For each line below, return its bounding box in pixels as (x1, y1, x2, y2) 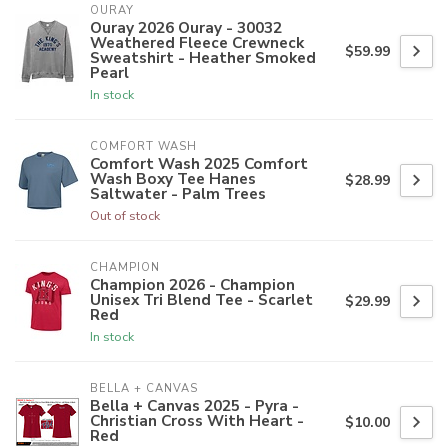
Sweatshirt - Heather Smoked (90, 47, 316, 69)
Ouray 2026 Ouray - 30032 (90, 17, 282, 39)
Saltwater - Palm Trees (90, 183, 266, 205)
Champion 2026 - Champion (90, 274, 295, 296)
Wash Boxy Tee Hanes (90, 168, 256, 190)
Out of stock (90, 207, 160, 225)
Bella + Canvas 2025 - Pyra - (90, 395, 299, 417)
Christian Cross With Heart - (90, 410, 304, 432)
